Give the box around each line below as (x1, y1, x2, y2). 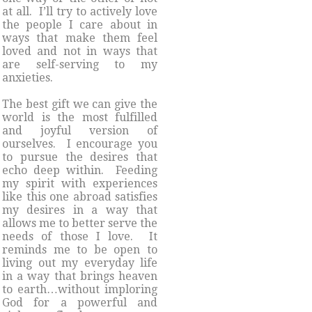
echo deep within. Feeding (2, 163, 157, 177)
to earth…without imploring (2, 282, 157, 296)
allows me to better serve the (2, 216, 157, 230)
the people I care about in (2, 17, 157, 31)
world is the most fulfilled (2, 110, 157, 124)
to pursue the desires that (2, 150, 157, 164)
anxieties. (2, 70, 56, 84)
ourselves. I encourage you (2, 136, 157, 150)
